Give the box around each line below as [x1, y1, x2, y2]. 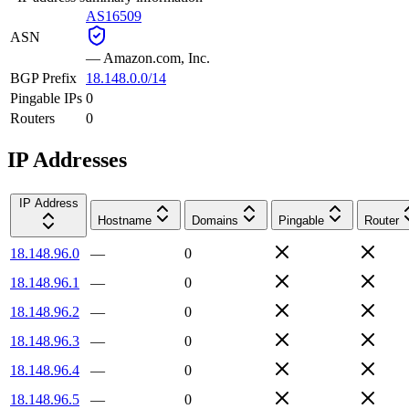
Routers [10, 110, 55, 126]
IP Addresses [7, 147, 127, 172]
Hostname [98, 213, 152, 227]
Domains [192, 213, 238, 227]
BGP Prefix [10, 69, 77, 86]
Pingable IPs [10, 89, 82, 106]
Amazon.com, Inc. [103, 49, 210, 66]
